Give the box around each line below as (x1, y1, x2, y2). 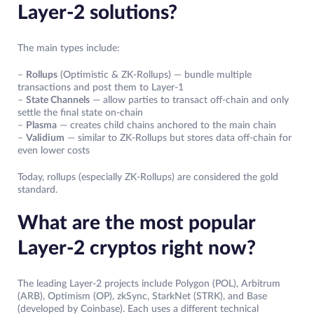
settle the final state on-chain (18, 107, 143, 118)
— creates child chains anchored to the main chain (57, 120, 276, 130)
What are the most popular (18, 212, 255, 233)
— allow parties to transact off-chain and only (90, 95, 289, 105)
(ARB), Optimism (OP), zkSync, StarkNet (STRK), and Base (18, 291, 267, 301)
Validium (26, 132, 64, 143)
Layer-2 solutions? (18, 2, 177, 22)
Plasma (26, 120, 57, 130)
